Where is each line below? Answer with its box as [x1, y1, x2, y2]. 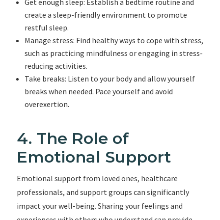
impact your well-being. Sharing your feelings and [16, 201, 183, 211]
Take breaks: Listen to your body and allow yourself [24, 74, 195, 83]
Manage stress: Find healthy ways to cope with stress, [24, 35, 203, 45]
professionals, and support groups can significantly [16, 187, 189, 197]
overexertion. [24, 99, 69, 109]
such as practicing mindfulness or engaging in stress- [24, 48, 203, 58]
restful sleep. [24, 23, 69, 32]
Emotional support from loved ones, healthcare [16, 173, 178, 183]
